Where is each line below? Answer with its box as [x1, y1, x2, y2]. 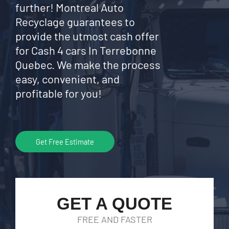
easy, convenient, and [15, 72, 120, 85]
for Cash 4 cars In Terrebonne [15, 43, 156, 57]
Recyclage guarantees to [15, 15, 135, 28]
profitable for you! [15, 86, 102, 100]
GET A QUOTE [57, 194, 172, 213]
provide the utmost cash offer [15, 29, 159, 42]
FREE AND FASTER [77, 214, 152, 225]
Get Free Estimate [36, 137, 94, 146]
